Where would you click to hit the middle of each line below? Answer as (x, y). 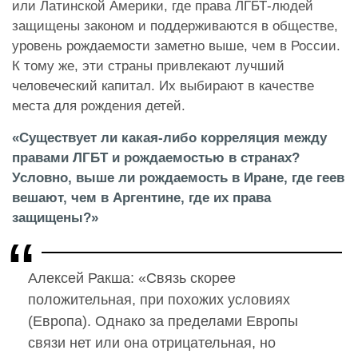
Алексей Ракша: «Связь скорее (132, 278)
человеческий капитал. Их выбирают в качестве (163, 86)
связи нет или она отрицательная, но (152, 343)
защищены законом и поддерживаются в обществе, (175, 26)
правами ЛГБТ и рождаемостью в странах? (156, 158)
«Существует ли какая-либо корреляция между (169, 138)
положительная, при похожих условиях (159, 300)
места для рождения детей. (99, 106)
